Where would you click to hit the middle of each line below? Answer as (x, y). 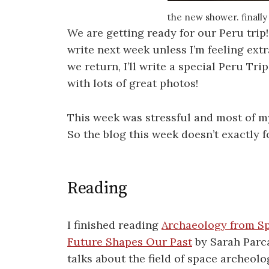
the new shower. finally (217, 17)
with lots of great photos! (133, 83)
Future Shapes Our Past (130, 241)
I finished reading (114, 225)
